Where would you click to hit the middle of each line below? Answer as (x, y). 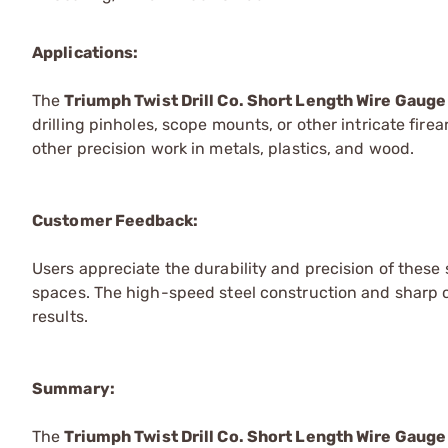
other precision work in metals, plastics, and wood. (223, 148)
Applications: (85, 52)
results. (60, 316)
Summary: (73, 388)
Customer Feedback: (115, 220)
